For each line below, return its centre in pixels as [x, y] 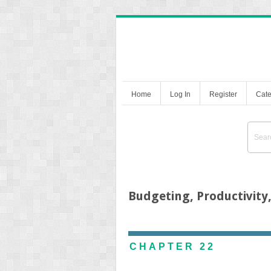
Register [223, 94]
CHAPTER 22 [172, 246]
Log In [180, 94]
